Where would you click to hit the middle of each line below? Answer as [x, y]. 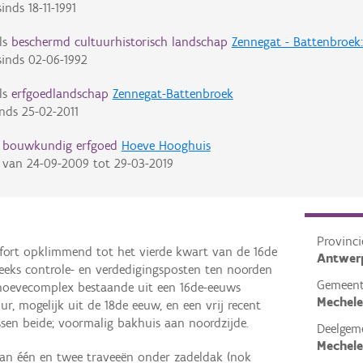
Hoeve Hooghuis [166, 146]
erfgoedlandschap [60, 94]
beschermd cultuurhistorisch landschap [119, 42]
